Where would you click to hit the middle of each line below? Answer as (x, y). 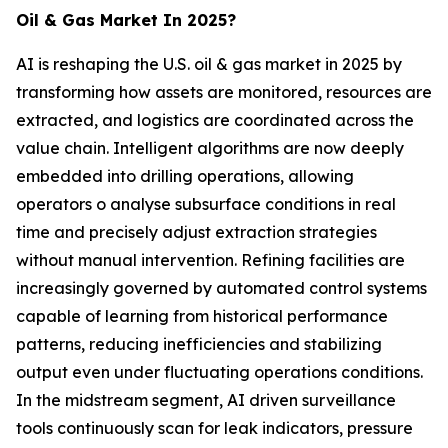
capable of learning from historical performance (202, 316)
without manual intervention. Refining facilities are (210, 260)
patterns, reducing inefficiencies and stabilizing (199, 344)
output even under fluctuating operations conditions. (219, 372)
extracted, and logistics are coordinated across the (215, 120)
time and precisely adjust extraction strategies (196, 232)
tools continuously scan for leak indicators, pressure (214, 428)
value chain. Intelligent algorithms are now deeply (210, 148)
